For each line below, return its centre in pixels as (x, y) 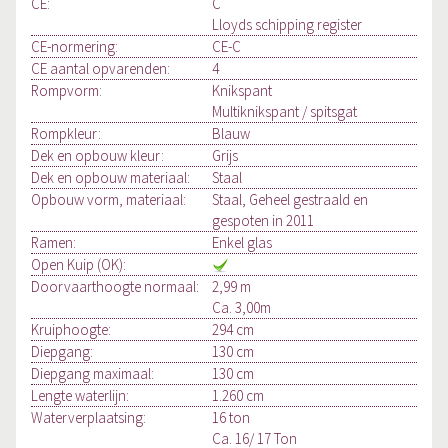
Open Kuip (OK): (78, 265)
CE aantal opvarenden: (100, 69)
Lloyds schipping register (287, 25)
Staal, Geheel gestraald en (290, 200)
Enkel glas (242, 243)
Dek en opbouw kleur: (97, 156)
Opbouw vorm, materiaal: (108, 200)
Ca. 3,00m (242, 308)
